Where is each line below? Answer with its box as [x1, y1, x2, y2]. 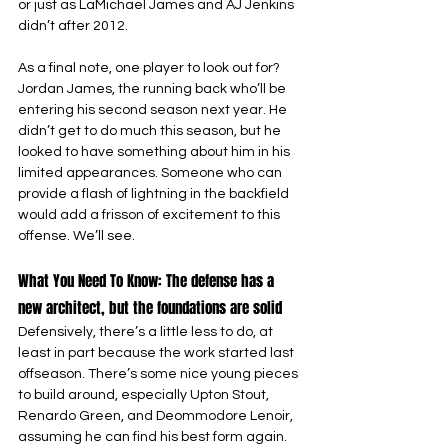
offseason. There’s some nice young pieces [18, 367, 301, 381]
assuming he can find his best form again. [18, 430, 290, 444]
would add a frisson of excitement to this [18, 208, 283, 222]
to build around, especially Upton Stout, [18, 388, 272, 402]
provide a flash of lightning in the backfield [18, 187, 292, 201]
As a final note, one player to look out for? [18, 61, 283, 75]
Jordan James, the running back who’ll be [18, 82, 289, 96]
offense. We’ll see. [18, 229, 135, 243]
